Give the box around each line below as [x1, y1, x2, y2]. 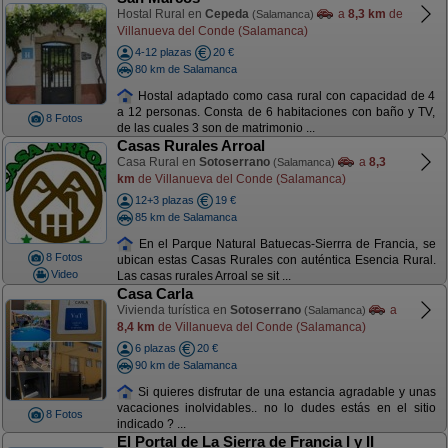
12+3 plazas [134, 194, 194, 206]
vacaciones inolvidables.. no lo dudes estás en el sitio [116, 401, 436, 416]
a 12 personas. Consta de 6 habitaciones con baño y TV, [116, 105, 436, 120]
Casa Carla [116, 285, 193, 302]
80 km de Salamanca [134, 62, 237, 75]
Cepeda [204, 7, 249, 21]
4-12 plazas [134, 46, 192, 58]
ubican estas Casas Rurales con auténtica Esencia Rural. [116, 253, 436, 268]
